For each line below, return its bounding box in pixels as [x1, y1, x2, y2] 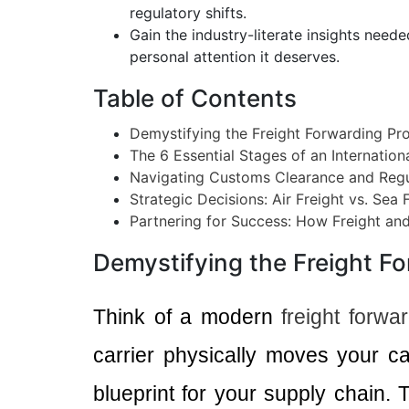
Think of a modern [93, 305, 282, 329]
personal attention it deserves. [130, 47, 340, 66]
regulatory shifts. [130, 4, 246, 22]
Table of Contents [93, 84, 297, 112]
